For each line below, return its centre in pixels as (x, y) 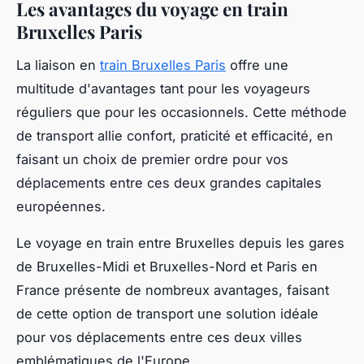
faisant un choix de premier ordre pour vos (152, 159)
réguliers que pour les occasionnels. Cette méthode (182, 112)
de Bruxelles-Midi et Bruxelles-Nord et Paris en (167, 266)
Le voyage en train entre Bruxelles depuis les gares (180, 243)
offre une (257, 65)
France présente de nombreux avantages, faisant (173, 290)
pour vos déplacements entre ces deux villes (159, 337)
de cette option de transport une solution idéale (167, 313)
